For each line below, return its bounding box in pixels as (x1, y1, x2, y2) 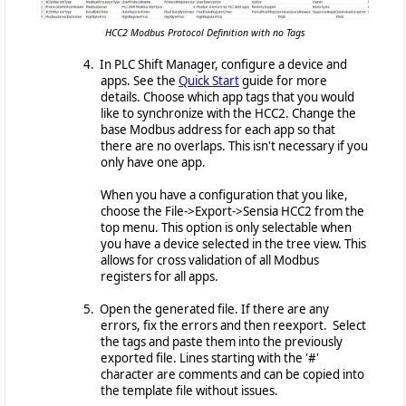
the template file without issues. (101, 382, 278, 400)
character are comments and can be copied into (101, 366, 364, 383)
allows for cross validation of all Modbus (101, 252, 319, 269)
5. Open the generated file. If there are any (83, 301, 329, 318)
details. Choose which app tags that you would (101, 89, 354, 106)
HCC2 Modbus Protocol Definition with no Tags (104, 26, 305, 40)
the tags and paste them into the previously (101, 333, 343, 351)
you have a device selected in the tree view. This (101, 236, 366, 253)
